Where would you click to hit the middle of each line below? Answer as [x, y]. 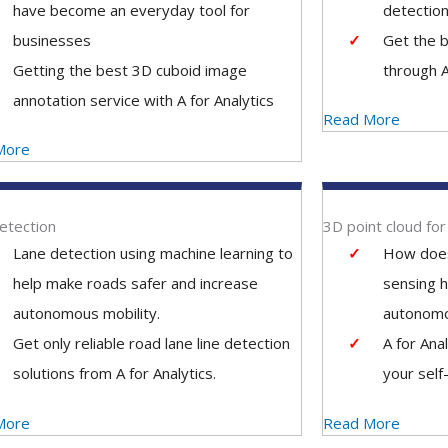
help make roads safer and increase [135, 283]
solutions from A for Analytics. [114, 373]
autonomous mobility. [86, 313]
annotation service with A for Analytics [143, 99]
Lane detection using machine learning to [152, 253]
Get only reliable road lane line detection [151, 343]
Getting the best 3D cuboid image [129, 69]
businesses [51, 39]
